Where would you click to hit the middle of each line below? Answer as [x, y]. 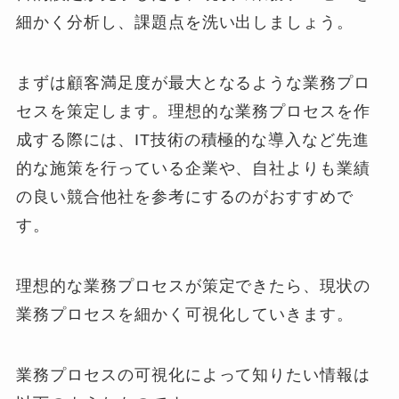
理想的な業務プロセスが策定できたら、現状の [194, 285]
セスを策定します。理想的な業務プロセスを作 [194, 112]
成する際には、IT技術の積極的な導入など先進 [193, 140]
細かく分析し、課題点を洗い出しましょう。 [185, 23]
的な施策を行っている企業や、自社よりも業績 [194, 169]
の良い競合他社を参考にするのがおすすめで [185, 197]
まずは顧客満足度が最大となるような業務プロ [194, 83]
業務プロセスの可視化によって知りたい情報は [194, 375]
